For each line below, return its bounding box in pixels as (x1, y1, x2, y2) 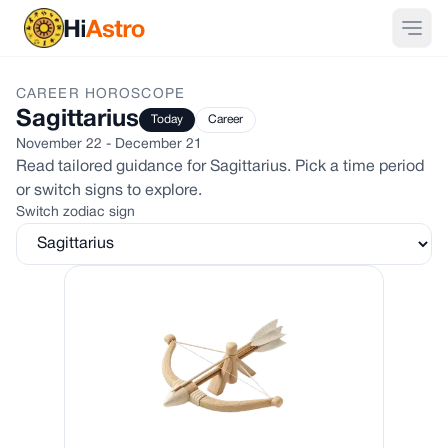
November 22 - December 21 (16, 138, 202, 151)
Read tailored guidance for (16, 160, 210, 174)
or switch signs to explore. (16, 184, 202, 198)
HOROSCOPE (79, 88, 185, 101)
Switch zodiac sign (16, 206, 135, 219)
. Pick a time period (287, 160, 424, 174)
